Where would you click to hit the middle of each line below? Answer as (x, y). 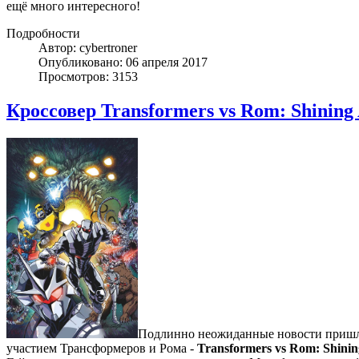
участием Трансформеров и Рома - (102, 349)
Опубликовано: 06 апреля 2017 (123, 63)
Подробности (43, 34)
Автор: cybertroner (88, 48)
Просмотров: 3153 (88, 77)
